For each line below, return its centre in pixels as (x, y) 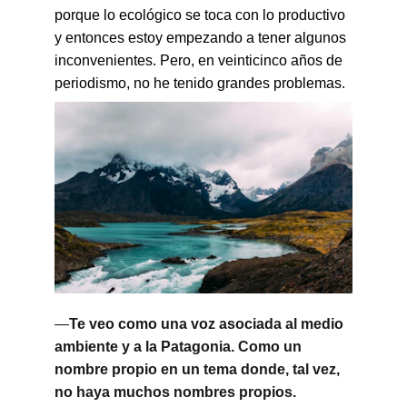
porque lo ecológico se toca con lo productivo (202, 15)
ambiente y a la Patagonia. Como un (180, 347)
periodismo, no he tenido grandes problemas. (200, 83)
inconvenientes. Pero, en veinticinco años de (200, 60)
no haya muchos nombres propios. (175, 392)
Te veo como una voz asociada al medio (208, 324)
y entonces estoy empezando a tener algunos (202, 38)
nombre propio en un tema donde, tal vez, (199, 369)
